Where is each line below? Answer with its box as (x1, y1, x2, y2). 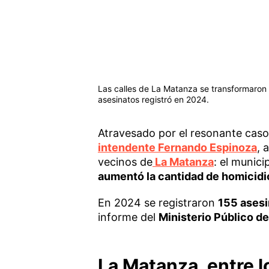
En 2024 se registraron (97, 196, 218, 209)
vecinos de (97, 155, 153, 168)
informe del (97, 210, 159, 223)
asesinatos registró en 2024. (97, 94, 209, 104)
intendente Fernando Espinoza (97, 141, 257, 154)
